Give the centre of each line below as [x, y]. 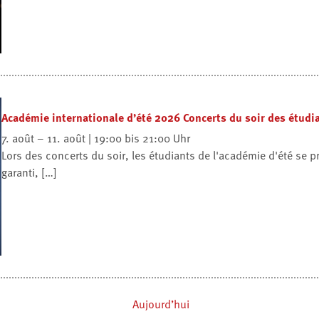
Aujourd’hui [161, 304]
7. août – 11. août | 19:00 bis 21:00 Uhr [96, 138]
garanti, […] [29, 173]
